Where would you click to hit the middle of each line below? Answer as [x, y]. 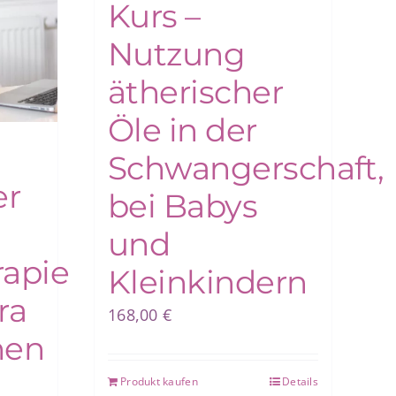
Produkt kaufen [159, 382]
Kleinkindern [208, 282]
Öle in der [183, 130]
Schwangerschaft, [246, 168]
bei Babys [183, 206]
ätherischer [196, 92]
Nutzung [177, 54]
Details [300, 382]
